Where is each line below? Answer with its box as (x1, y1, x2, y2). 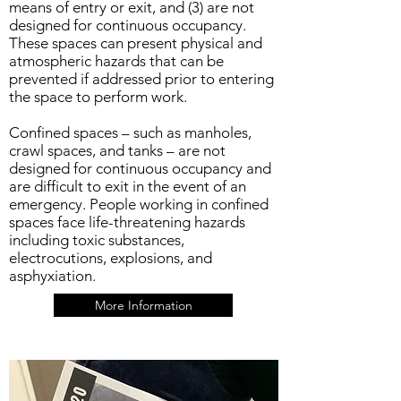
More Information (94, 297, 192, 313)
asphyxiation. (9, 267, 96, 285)
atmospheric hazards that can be (9, 52, 224, 70)
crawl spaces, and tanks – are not (9, 141, 226, 159)
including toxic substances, (9, 231, 184, 249)
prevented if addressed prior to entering (9, 70, 274, 88)
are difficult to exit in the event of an (9, 177, 246, 195)
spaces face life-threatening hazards (9, 213, 245, 231)
